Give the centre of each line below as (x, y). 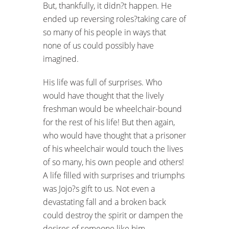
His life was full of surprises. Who (102, 82)
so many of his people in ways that (105, 32)
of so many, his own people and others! (113, 162)
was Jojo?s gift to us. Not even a (99, 188)
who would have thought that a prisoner (114, 135)
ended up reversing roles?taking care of (114, 19)
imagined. (61, 59)
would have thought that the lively (103, 95)
